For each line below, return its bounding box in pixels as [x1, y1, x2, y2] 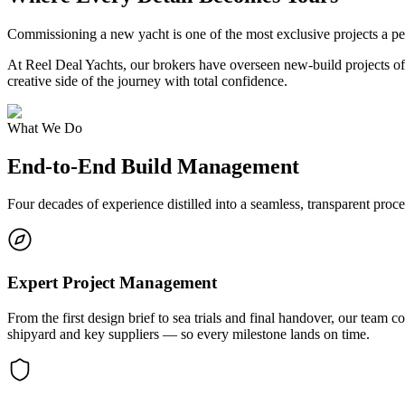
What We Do [7, 119, 82, 136]
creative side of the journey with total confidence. [7, 72, 287, 89]
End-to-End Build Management [7, 154, 299, 178]
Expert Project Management [7, 273, 217, 293]
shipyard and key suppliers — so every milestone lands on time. [7, 325, 370, 342]
